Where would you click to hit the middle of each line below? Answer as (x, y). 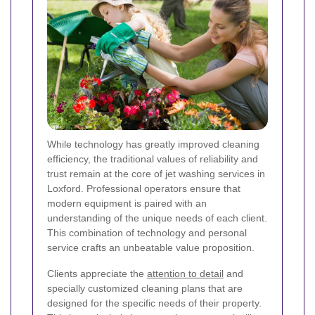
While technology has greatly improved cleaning (153, 144)
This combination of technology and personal (147, 233)
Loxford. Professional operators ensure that (144, 189)
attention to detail (185, 274)
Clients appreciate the (97, 274)
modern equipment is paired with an (127, 204)
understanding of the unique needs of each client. (157, 218)
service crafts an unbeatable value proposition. (151, 248)
